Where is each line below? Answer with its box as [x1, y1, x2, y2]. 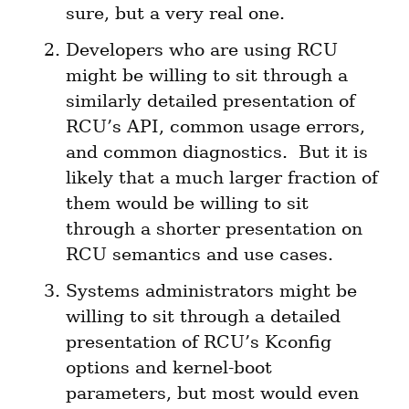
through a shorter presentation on [66, 218, 362, 240]
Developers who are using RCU [66, 39, 338, 61]
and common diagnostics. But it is [66, 142, 368, 163]
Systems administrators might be [66, 280, 357, 302]
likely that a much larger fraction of [66, 167, 378, 189]
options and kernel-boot [66, 357, 272, 379]
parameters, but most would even [66, 383, 359, 404]
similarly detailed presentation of [66, 90, 355, 112]
